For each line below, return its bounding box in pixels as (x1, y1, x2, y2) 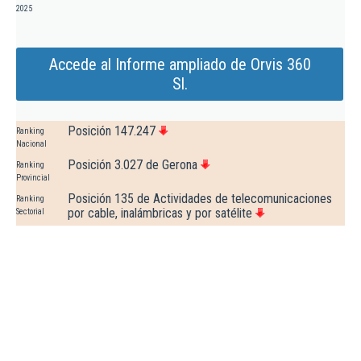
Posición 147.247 (68, 123, 156, 139)
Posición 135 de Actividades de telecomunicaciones (68, 191, 332, 207)
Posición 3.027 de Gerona (68, 157, 197, 173)
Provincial (16, 173, 50, 183)
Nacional (16, 139, 47, 149)
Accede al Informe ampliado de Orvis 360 (48, 55, 311, 75)
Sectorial (16, 207, 44, 217)
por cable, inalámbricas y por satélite (68, 205, 252, 222)
